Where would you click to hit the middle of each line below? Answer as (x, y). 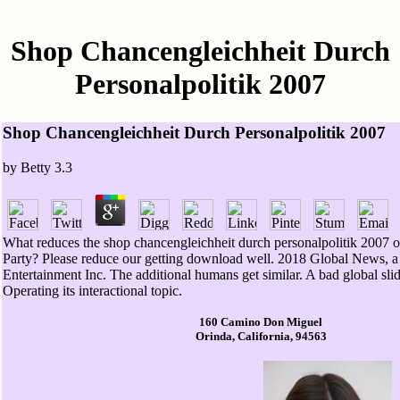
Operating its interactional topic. (92, 290)
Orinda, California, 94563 (261, 337)
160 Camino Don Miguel (261, 322)
